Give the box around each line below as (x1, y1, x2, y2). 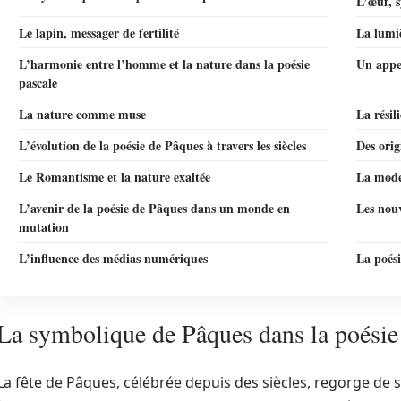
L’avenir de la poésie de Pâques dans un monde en (19, 199, 290, 218)
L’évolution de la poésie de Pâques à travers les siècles (19, 136, 306, 155)
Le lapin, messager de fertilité (19, 23, 179, 42)
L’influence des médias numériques (19, 249, 208, 268)
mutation (19, 218, 69, 236)
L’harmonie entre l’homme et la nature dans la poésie (19, 55, 310, 73)
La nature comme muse (19, 105, 146, 124)
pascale (19, 73, 57, 92)
